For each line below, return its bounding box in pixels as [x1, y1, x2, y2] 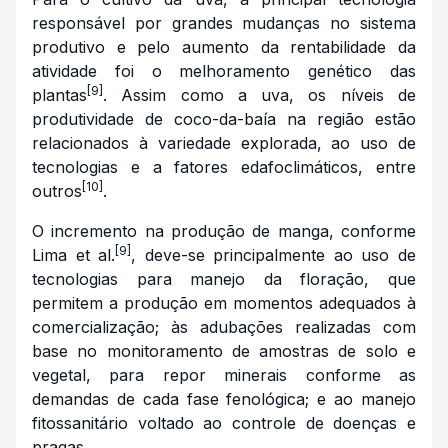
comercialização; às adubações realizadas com [32, 316, 416, 337]
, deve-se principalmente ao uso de [131, 244, 417, 265]
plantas [32, 84, 87, 105]
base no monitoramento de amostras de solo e [32, 340, 416, 361]
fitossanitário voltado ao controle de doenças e [32, 412, 416, 433]
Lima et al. [32, 244, 116, 265]
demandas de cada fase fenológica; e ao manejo [32, 388, 416, 409]
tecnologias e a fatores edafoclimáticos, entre [32, 156, 416, 177]
